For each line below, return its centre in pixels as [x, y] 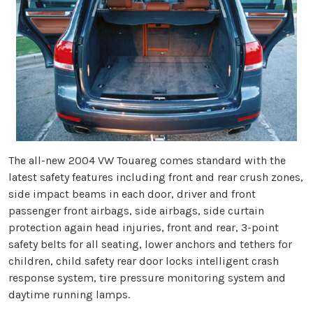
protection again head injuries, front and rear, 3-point [144, 227]
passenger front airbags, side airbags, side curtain [136, 210]
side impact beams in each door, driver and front [132, 194]
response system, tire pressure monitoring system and [147, 277]
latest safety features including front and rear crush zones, [156, 177]
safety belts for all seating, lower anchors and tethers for [150, 244]
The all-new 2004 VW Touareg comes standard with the [147, 160]
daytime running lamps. [69, 294]
